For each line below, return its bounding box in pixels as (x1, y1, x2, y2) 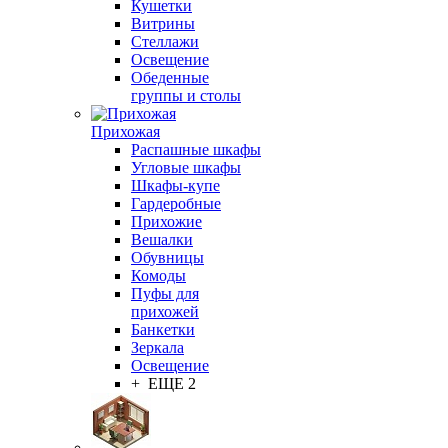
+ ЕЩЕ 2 (131, 375, 196, 392)
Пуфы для (131, 285, 199, 302)
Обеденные (131, 69, 209, 86)
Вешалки (131, 231, 193, 248)
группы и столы (131, 87, 241, 104)
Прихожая (91, 123, 160, 140)
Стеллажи (131, 33, 199, 50)
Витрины (131, 15, 195, 32)
